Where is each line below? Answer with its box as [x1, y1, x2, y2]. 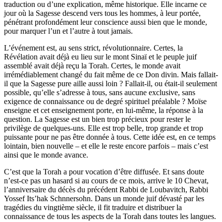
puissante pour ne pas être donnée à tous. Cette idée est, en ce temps [4, 133, 216, 142]
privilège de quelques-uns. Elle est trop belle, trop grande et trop [4, 124, 203, 133]
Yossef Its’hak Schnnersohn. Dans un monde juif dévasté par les [4, 194, 204, 203]
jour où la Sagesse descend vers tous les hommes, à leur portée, [4, 9, 201, 18]
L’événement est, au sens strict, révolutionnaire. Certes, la [4, 44, 183, 53]
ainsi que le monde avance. [4, 151, 88, 160]
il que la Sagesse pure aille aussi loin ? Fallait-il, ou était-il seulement [4, 79, 217, 88]
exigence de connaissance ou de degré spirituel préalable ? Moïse [4, 97, 207, 106]
